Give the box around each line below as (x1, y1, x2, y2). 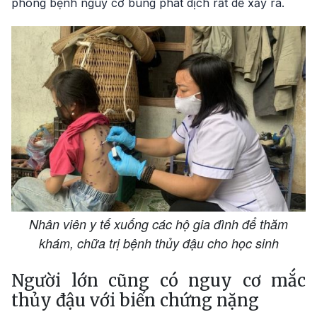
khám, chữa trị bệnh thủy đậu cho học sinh (38, 234, 279, 252)
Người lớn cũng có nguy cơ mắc (11, 270, 306, 291)
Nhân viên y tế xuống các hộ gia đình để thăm (29, 214, 288, 233)
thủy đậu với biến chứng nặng (11, 289, 259, 311)
